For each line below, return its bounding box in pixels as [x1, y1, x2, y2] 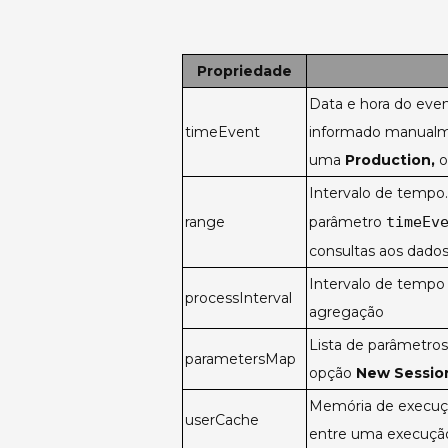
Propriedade [197, 62, 292, 81]
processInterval [185, 289, 292, 308]
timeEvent [185, 123, 260, 142]
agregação [309, 303, 384, 322]
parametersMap [185, 350, 296, 369]
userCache [185, 411, 259, 430]
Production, [345, 151, 435, 170]
